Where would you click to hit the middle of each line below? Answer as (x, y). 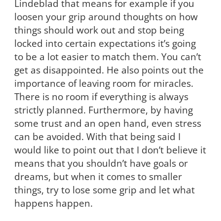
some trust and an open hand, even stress (108, 123)
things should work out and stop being (99, 30)
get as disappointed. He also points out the (109, 70)
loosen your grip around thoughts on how (106, 16)
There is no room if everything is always (101, 96)
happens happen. (53, 203)
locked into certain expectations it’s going (105, 43)
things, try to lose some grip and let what (104, 189)
